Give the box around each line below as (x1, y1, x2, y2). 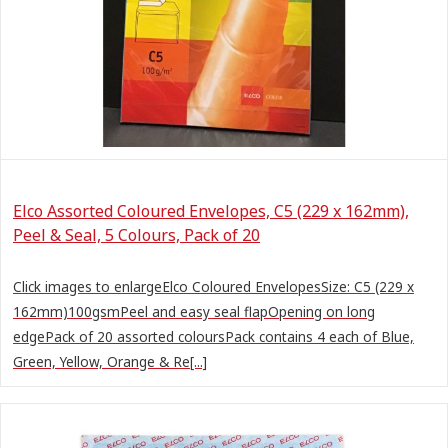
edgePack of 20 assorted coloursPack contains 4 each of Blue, (13, 326, 414, 346)
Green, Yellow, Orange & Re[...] (13, 351, 207, 371)
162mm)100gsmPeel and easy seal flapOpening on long (13, 301, 375, 321)
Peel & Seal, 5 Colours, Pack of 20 (13, 223, 260, 246)
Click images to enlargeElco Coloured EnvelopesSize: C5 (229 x (13, 276, 414, 296)
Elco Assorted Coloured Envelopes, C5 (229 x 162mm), (13, 199, 409, 222)
